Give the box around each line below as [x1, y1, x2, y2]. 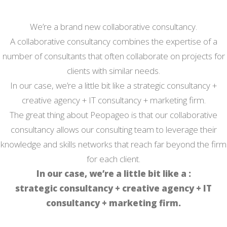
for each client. [87, 153, 140, 165]
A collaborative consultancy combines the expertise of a [10, 35, 217, 47]
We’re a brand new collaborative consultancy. [30, 21, 197, 32]
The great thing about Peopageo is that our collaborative [10, 109, 217, 121]
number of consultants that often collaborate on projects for [2, 50, 225, 62]
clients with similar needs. [67, 65, 160, 77]
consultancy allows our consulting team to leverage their [10, 124, 217, 135]
